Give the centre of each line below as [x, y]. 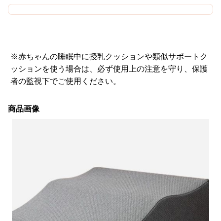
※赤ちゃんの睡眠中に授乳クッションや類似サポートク [109, 56]
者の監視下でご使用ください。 [65, 81]
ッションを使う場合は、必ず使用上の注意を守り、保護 [109, 69]
